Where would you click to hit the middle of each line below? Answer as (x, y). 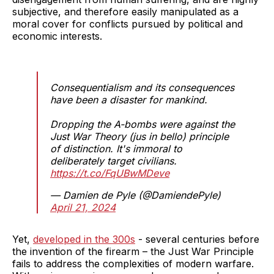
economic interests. (59, 36)
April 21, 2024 (83, 207)
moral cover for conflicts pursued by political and (128, 24)
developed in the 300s (84, 239)
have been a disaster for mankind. (129, 99)
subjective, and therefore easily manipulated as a (125, 11)
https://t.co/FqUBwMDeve (110, 173)
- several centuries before (197, 239)
